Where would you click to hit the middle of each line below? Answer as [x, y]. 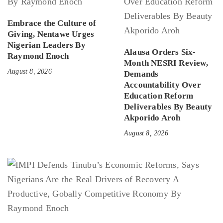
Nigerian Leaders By [47, 45]
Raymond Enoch [38, 56]
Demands [141, 74]
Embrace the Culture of [52, 23]
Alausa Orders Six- [160, 52]
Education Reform [159, 96]
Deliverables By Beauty [168, 107]
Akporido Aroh [152, 118]
